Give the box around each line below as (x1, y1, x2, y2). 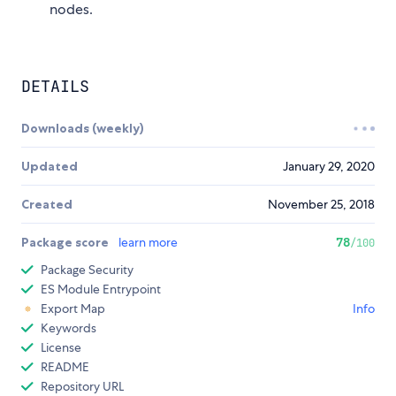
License (41, 339, 81, 356)
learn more (118, 234, 178, 251)
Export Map (41, 301, 105, 317)
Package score (21, 234, 111, 251)
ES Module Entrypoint (41, 281, 161, 298)
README (41, 359, 89, 376)
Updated (21, 158, 78, 175)
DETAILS (21, 76, 89, 97)
